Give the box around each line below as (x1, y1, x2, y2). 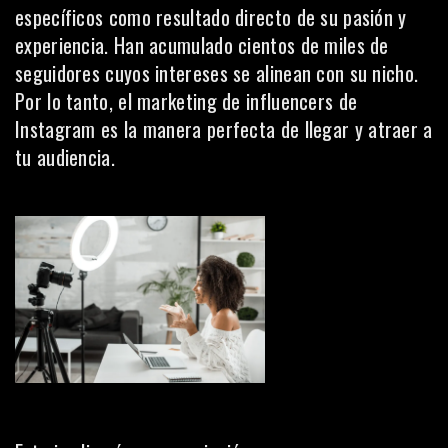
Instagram (15, 114, 96, 144)
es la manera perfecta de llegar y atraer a (95, 114, 433, 144)
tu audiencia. (15, 142, 115, 172)
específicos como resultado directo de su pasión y (15, 2, 407, 32)
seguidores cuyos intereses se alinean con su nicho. (15, 58, 419, 88)
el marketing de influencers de (118, 86, 358, 116)
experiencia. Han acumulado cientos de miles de (15, 30, 389, 60)
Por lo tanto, (15, 86, 119, 116)
